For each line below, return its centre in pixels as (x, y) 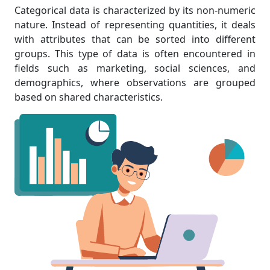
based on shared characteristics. (89, 97)
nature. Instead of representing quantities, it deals (135, 25)
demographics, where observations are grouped (135, 83)
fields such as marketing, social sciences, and (135, 68)
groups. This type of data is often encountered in (135, 54)
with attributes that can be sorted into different (135, 39)
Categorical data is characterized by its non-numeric (135, 10)
